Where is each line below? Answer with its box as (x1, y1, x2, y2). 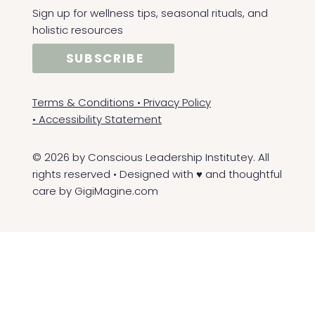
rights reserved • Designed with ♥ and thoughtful (32, 167, 282, 181)
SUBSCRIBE (65, 49, 144, 67)
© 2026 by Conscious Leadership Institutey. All (32, 150, 269, 165)
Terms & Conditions (32, 95, 134, 110)
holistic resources (32, 22, 124, 37)
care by (32, 184, 75, 198)
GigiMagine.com (74, 184, 158, 198)
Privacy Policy (143, 95, 211, 110)
